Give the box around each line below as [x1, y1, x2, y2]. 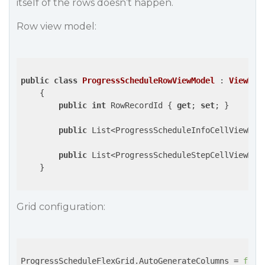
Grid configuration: [17, 201, 105, 212]
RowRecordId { [106, 101, 177, 110]
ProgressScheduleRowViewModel [82, 76, 215, 85]
